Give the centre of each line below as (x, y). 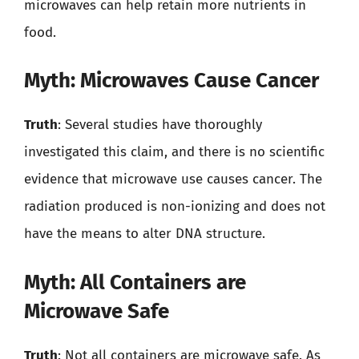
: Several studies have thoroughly (160, 125)
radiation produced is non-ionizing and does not (175, 206)
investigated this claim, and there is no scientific (174, 152)
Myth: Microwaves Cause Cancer (171, 81)
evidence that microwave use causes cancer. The (173, 179)
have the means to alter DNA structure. (145, 234)
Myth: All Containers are (135, 282)
